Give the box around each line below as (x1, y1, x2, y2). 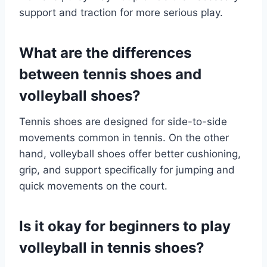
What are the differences (19, 44, 191, 61)
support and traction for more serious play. (19, 6, 223, 18)
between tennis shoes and (19, 65, 201, 83)
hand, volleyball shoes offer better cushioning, (19, 147, 241, 160)
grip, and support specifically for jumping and (19, 163, 235, 176)
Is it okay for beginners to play (19, 217, 231, 235)
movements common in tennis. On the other (19, 131, 229, 144)
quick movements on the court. (19, 179, 167, 192)
